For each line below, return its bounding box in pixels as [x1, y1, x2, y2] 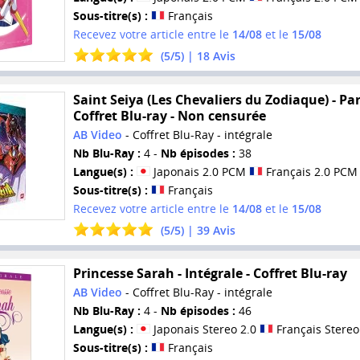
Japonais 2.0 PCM [149, 163, 249, 179]
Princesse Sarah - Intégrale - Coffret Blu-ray [72, 264, 347, 283]
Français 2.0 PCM [262, 163, 358, 179]
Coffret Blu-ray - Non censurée [72, 106, 266, 125]
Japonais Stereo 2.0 [149, 321, 260, 337]
